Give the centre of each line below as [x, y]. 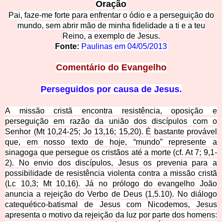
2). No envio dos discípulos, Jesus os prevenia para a [111, 163]
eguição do [194, 15]
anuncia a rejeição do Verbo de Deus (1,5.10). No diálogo [111, 194]
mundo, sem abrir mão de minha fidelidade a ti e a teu [111, 26]
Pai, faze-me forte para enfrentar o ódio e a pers [91, 15]
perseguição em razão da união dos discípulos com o [111, 121]
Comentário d [84, 68]
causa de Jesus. [147, 89]
